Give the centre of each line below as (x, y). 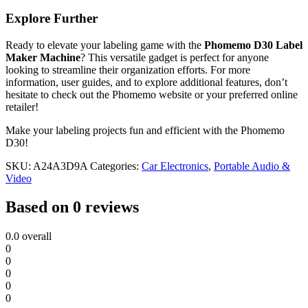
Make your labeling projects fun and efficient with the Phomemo (145, 130)
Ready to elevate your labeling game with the (105, 45)
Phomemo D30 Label (253, 45)
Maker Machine (43, 57)
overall (35, 236)
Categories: (116, 166)
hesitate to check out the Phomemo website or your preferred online (152, 94)
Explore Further (52, 18)
